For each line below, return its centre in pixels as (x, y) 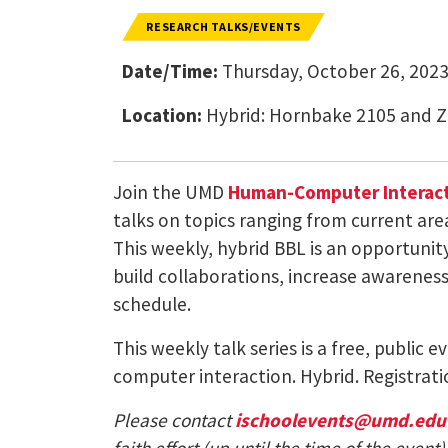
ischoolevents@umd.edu (340, 419)
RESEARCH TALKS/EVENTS (223, 26)
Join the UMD (170, 191)
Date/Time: (170, 70)
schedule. (151, 303)
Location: (162, 114)
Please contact (173, 419)
